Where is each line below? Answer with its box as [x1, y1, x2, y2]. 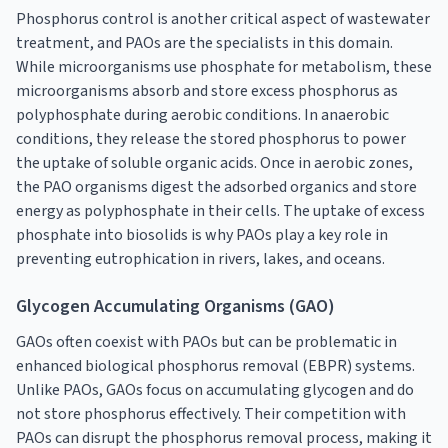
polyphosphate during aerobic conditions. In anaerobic [16, 103, 389, 126]
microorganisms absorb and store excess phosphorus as [16, 79, 398, 102]
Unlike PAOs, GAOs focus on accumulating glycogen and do [16, 378, 414, 401]
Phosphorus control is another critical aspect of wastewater [16, 7, 430, 30]
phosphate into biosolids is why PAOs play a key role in [16, 223, 388, 246]
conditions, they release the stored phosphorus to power [16, 127, 406, 150]
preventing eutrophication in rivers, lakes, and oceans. [16, 247, 385, 270]
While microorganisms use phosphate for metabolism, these [16, 55, 432, 78]
